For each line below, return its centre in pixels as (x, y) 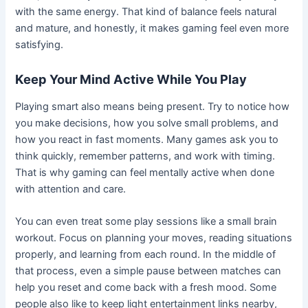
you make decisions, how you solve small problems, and (147, 123)
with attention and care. (71, 189)
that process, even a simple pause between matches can (148, 271)
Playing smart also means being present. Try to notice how (153, 106)
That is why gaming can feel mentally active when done (145, 172)
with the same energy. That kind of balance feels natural (146, 11)
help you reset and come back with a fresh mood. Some (146, 288)
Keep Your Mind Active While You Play (131, 79)
